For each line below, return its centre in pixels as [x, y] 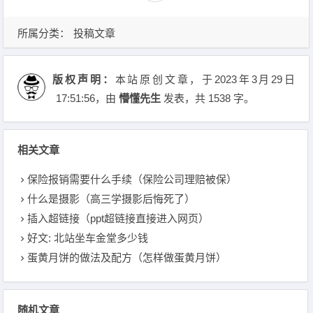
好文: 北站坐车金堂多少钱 [88, 238]
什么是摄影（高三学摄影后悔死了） [111, 199]
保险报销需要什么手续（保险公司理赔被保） [132, 179]
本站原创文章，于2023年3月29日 [205, 79]
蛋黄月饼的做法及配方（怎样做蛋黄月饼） [127, 257]
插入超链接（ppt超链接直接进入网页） [118, 218]
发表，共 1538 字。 [208, 98]
